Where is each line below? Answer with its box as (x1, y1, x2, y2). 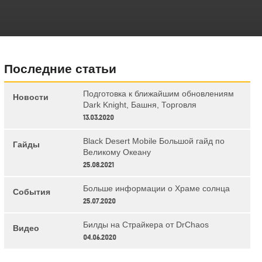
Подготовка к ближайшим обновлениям (82, 89, 234, 99)
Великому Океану (82, 147, 151, 157)
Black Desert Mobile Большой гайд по (82, 136, 225, 146)
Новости (12, 92, 49, 102)
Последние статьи (4, 62, 116, 76)
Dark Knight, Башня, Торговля (82, 100, 196, 110)
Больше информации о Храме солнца (82, 184, 230, 194)
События (12, 187, 50, 197)
